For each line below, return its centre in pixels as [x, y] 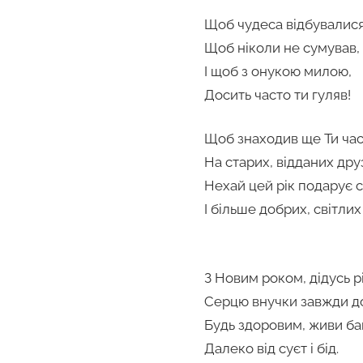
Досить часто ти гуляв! [278, 94]
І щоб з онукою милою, [278, 71]
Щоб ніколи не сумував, [282, 47]
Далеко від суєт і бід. [271, 349]
